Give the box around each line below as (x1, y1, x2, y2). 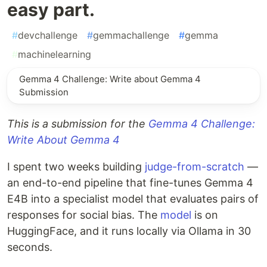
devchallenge (18, 29, 77, 42)
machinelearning (18, 48, 91, 61)
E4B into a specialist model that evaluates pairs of (7, 193, 259, 206)
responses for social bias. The (7, 209, 160, 222)
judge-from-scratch (145, 160, 244, 173)
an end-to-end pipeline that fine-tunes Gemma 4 (7, 176, 253, 190)
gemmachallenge (93, 29, 169, 42)
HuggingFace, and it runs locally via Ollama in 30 (7, 225, 251, 238)
